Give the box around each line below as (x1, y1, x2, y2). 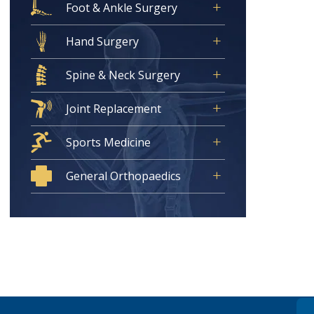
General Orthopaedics (65, 168, 181, 184)
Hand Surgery (65, 34, 139, 49)
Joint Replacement (65, 101, 161, 116)
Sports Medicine (65, 135, 151, 150)
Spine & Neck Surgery (65, 67, 180, 83)
